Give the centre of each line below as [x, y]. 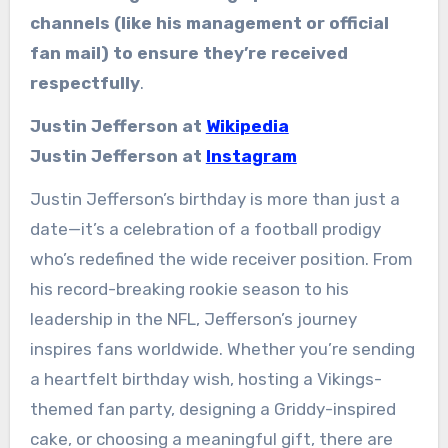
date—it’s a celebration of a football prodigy [205, 228]
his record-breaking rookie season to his [189, 288]
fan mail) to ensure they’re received [188, 52]
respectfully [84, 82]
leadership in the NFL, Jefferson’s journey [193, 318]
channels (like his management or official [209, 22]
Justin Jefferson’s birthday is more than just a [214, 198]
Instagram [251, 155]
